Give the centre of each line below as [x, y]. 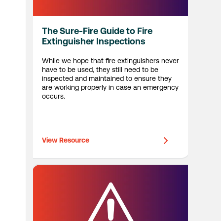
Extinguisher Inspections [93, 41]
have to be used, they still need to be [100, 70]
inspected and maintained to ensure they [107, 79]
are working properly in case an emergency [110, 88]
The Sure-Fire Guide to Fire [97, 31]
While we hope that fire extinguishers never [110, 61]
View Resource [65, 140]
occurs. [53, 96]
